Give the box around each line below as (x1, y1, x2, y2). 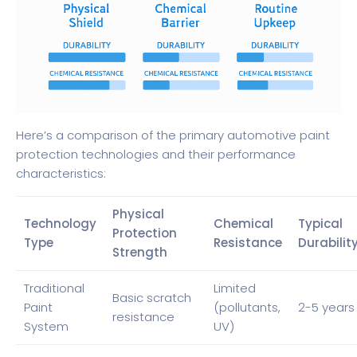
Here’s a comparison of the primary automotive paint (16, 126, 330, 143)
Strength (112, 243, 167, 261)
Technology (24, 214, 96, 232)
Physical (112, 205, 164, 222)
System (24, 317, 69, 335)
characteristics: (16, 164, 106, 182)
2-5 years (298, 298, 355, 316)
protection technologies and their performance (16, 145, 296, 163)
